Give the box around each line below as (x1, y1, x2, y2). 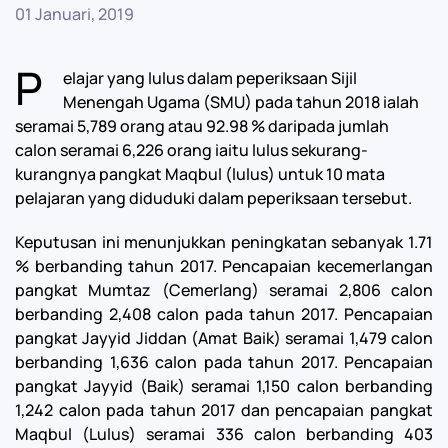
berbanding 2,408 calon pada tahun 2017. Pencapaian (15, 303, 433, 325)
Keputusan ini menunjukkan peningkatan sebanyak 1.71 (15, 231, 433, 253)
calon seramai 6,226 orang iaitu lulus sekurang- (15, 139, 368, 161)
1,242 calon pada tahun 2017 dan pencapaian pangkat (15, 399, 433, 421)
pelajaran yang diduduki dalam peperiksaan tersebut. (15, 187, 412, 209)
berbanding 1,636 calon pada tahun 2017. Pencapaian (15, 351, 433, 373)
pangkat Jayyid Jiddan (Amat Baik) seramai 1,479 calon (15, 327, 433, 349)
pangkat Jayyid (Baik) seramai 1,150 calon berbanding (15, 375, 433, 397)
